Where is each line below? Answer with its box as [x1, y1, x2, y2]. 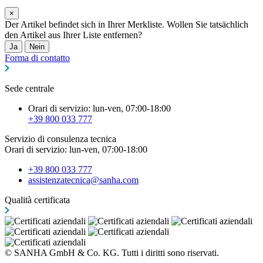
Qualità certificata [5, 195, 70, 205]
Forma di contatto [5, 53, 70, 63]
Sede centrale [5, 83, 54, 94]
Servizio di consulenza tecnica [5, 134, 116, 144]
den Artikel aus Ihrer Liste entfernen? [5, 30, 142, 41]
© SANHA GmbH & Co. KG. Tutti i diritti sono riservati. [5, 248, 219, 258]
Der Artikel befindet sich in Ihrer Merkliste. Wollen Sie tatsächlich [5, 19, 248, 30]
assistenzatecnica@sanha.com [28, 175, 139, 186]
